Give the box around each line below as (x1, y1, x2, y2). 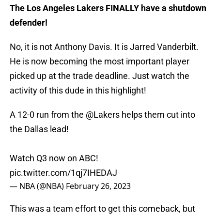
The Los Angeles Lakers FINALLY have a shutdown (10, 3, 206, 14)
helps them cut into (120, 109, 195, 120)
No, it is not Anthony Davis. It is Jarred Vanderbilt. (10, 42, 199, 52)
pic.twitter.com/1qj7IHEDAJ (10, 168, 117, 178)
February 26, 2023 (66, 181, 131, 192)
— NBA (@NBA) (10, 181, 66, 192)
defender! (10, 17, 47, 28)
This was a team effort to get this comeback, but (10, 203, 195, 214)
